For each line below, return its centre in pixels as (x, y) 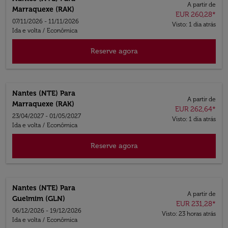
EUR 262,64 (193, 109)
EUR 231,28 (194, 204)
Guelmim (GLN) (39, 199)
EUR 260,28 (194, 14)
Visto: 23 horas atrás (189, 213)
